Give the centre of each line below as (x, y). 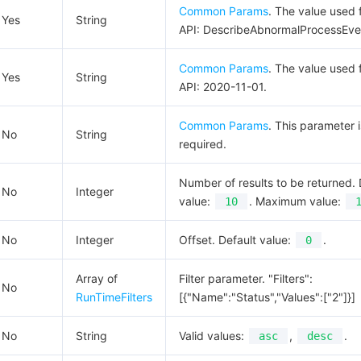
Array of (97, 278)
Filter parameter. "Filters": (246, 278)
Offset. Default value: (237, 240)
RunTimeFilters (114, 297)
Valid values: (213, 336)
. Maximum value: (297, 201)
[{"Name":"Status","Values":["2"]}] (267, 297)
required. (203, 144)
